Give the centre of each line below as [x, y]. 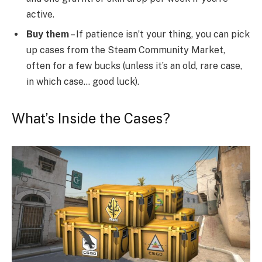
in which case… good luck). [83, 82]
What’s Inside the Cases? [91, 118]
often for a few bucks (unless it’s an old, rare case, [134, 66]
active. [40, 15]
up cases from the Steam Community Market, [126, 50]
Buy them [48, 35]
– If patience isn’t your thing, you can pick [159, 35]
